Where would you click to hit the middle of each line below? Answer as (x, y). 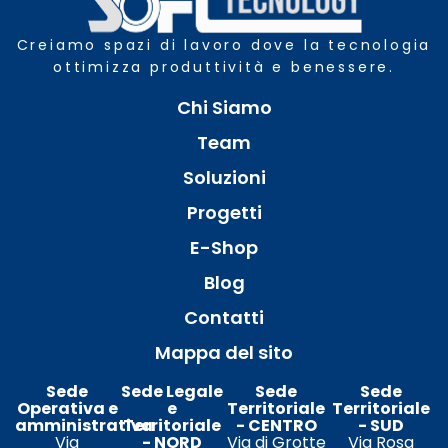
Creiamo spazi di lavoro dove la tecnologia (224, 44)
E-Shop (224, 247)
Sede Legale (171, 391)
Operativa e (67, 408)
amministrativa (84, 425)
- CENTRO (276, 425)
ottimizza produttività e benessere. (224, 66)
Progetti (224, 212)
